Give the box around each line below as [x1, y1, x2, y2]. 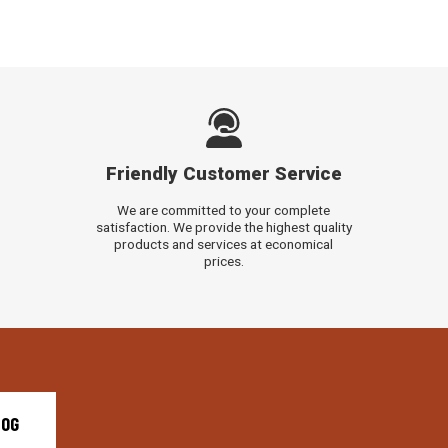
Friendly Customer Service [105, 163, 342, 186]
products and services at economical [114, 235, 334, 252]
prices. [203, 252, 244, 269]
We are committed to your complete [117, 201, 331, 218]
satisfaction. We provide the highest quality [95, 218, 352, 235]
